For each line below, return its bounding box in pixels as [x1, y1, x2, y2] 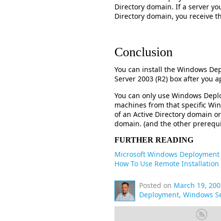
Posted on [139, 181, 172, 190]
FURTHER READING [114, 136, 193, 144]
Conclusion [114, 45, 173, 59]
